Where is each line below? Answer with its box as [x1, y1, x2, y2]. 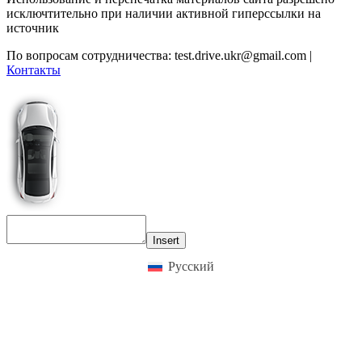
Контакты [6, 62, 61, 77]
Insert [153, 234, 179, 246]
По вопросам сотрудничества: [6, 48, 175, 62]
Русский [167, 259, 214, 273]
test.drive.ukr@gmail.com [175, 48, 306, 62]
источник [6, 20, 59, 35]
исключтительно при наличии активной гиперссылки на [6, 6, 321, 20]
